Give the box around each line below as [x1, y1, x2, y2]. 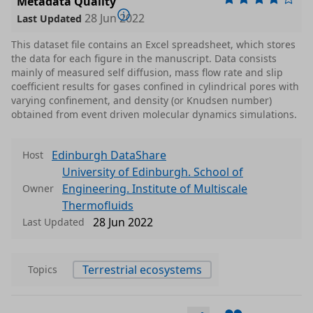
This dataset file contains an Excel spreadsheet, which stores [11, 38, 296, 52]
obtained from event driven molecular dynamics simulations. [11, 108, 297, 122]
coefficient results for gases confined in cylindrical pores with [11, 80, 299, 94]
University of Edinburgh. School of [62, 164, 243, 180]
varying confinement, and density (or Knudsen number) [11, 94, 272, 108]
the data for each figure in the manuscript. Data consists [11, 52, 277, 66]
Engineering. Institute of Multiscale [62, 181, 247, 197]
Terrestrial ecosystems [82, 262, 202, 278]
